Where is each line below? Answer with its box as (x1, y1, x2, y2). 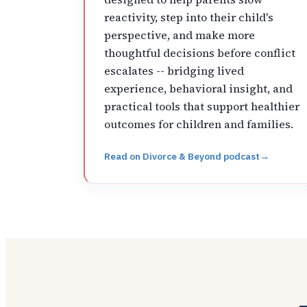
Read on (104, 149, 143, 162)
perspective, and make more (104, 27, 255, 42)
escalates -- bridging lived (104, 62, 244, 78)
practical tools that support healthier (104, 98, 299, 114)
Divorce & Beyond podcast (143, 149, 260, 162)
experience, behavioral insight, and (104, 80, 293, 96)
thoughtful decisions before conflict (104, 45, 295, 60)
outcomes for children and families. (104, 116, 293, 132)
